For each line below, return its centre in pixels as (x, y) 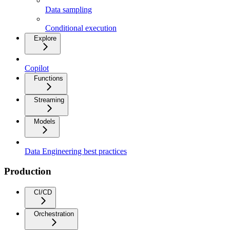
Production (28, 171)
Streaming (49, 100)
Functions (49, 79)
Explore (45, 39)
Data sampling (69, 10)
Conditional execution (81, 28)
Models (45, 122)
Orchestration (54, 214)
